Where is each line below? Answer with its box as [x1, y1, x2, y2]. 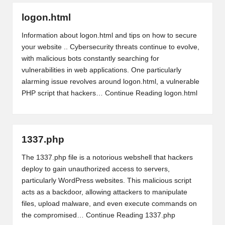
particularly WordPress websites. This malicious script [21, 176, 191, 184]
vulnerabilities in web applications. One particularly [21, 66, 181, 74]
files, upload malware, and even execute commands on [21, 199, 197, 207]
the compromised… [21, 211, 86, 219]
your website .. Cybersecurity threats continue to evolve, [21, 43, 199, 51]
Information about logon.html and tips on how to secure [21, 31, 197, 39]
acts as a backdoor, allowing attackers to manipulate [21, 188, 187, 196]
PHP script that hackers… [21, 89, 105, 97]
